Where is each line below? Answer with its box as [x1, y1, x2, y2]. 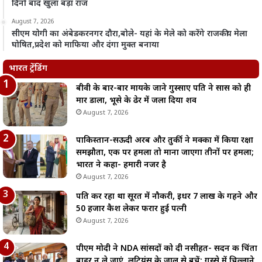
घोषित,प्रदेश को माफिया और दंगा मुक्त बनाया [12, 39, 159, 51]
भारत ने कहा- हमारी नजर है [76, 159, 166, 171]
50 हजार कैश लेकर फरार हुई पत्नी [76, 203, 187, 215]
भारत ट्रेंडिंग [9, 63, 47, 74]
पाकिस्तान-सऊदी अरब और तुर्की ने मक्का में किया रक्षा [76, 135, 253, 146]
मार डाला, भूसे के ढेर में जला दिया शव [76, 95, 196, 106]
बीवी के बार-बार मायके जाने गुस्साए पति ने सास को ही [76, 82, 251, 94]
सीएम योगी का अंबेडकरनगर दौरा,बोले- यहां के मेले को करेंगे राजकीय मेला [12, 28, 247, 40]
